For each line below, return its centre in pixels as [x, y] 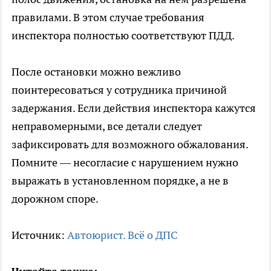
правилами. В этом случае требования [108, 17]
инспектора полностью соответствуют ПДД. [123, 35]
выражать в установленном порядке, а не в [120, 180]
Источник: [39, 235]
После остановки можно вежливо [96, 71]
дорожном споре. [55, 198]
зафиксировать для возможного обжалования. [130, 144]
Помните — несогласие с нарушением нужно [125, 162]
